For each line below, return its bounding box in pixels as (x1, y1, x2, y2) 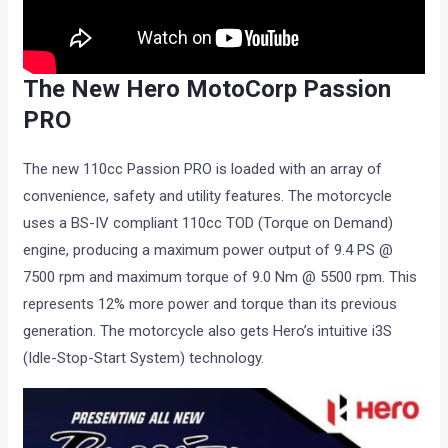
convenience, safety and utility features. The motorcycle (23, 187, 393, 206)
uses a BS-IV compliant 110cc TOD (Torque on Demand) (23, 214, 394, 233)
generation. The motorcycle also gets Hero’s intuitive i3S (23, 322, 393, 341)
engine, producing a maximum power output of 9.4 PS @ (23, 241, 394, 260)
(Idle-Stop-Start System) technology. (23, 349, 265, 368)
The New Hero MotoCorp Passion (23, 75, 392, 104)
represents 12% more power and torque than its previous (23, 295, 398, 314)
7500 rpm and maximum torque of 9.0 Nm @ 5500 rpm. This (23, 268, 418, 287)
